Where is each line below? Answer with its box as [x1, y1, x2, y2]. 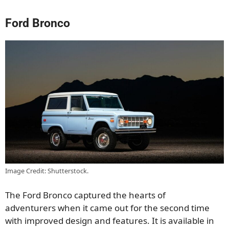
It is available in [152, 215, 214, 227]
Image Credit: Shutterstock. [5, 166, 88, 175]
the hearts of [113, 189, 166, 201]
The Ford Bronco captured [5, 189, 113, 201]
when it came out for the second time [56, 202, 210, 214]
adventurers [5, 202, 56, 214]
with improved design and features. [5, 215, 152, 227]
